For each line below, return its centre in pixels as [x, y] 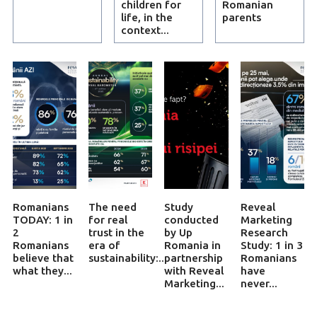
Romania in [193, 245]
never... [259, 283]
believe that [43, 258]
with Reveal [194, 270]
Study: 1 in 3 [271, 245]
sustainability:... [128, 258]
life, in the [146, 17]
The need [113, 207]
